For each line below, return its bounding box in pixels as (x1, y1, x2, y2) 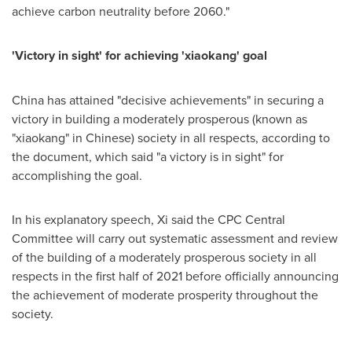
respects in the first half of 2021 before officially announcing (12, 267, 339, 284)
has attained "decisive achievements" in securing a (44, 91, 324, 108)
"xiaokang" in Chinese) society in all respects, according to (12, 129, 330, 146)
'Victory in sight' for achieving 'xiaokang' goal (12, 46, 267, 64)
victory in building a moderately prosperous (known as (12, 110, 307, 127)
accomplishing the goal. (12, 167, 142, 184)
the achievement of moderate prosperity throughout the (12, 286, 318, 303)
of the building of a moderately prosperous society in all (12, 248, 317, 266)
